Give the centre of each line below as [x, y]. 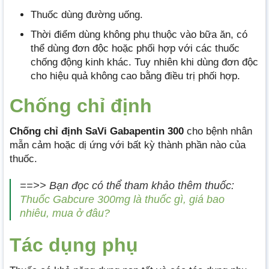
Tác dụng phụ [74, 245]
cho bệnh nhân [218, 131]
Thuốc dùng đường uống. [87, 14]
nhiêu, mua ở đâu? [65, 213]
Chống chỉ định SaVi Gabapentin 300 [97, 131]
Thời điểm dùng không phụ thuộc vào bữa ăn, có [139, 34]
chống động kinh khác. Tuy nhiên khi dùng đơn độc [144, 62]
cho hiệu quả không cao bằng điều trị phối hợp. [135, 76]
